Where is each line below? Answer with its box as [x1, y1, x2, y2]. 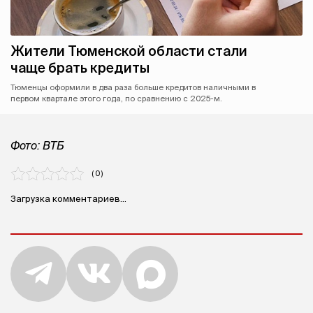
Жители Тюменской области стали [10, 43, 247, 59]
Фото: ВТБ [10, 139, 64, 152]
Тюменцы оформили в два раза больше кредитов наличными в [10, 83, 256, 92]
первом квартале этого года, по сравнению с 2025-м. [10, 94, 222, 103]
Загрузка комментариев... [10, 194, 126, 204]
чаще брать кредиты [10, 60, 150, 76]
